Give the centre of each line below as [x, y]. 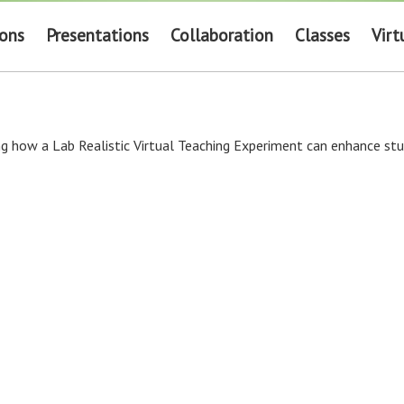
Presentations [97, 34]
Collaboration [221, 34]
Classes [322, 34]
